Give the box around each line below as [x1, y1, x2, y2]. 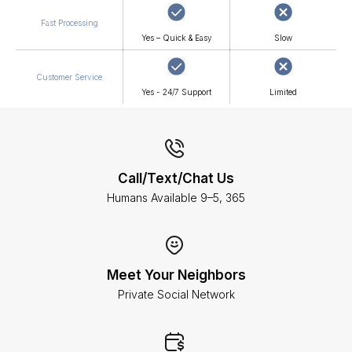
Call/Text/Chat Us [118, 170, 234, 186]
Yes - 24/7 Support [141, 87, 211, 97]
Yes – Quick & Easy [141, 33, 212, 42]
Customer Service [36, 72, 102, 82]
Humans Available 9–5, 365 [107, 191, 245, 204]
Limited [269, 87, 297, 97]
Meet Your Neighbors [106, 267, 246, 283]
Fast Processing [40, 18, 98, 27]
